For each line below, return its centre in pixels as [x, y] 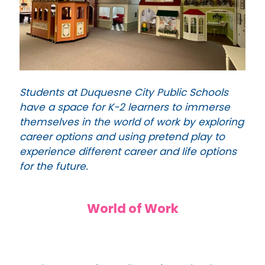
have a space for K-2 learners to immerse [125, 107]
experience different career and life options [128, 151]
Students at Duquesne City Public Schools [124, 92]
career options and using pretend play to [122, 136]
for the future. [54, 166]
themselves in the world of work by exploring [132, 122]
